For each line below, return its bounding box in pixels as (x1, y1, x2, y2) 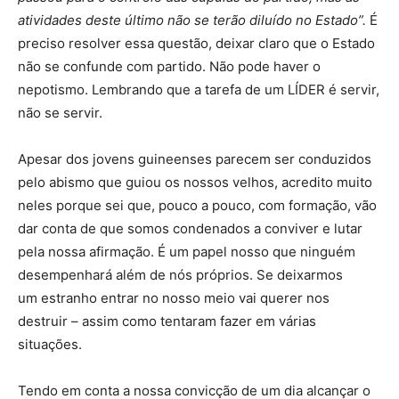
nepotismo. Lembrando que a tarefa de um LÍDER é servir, (18, 81, 379, 99)
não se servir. (18, 104, 102, 122)
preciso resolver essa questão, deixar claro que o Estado (18, 35, 375, 53)
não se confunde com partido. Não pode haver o (18, 58, 321, 76)
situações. (18, 336, 82, 354)
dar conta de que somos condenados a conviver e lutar (18, 220, 362, 238)
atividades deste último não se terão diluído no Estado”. (18, 12, 366, 29)
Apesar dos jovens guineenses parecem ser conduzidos (18, 151, 371, 168)
